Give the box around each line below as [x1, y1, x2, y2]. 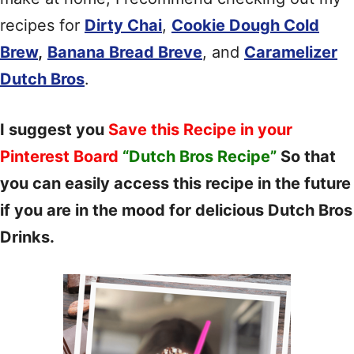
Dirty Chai [85, 16, 162, 35]
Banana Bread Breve [47, 43, 202, 62]
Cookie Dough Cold [171, 16, 319, 35]
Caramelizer [244, 43, 337, 62]
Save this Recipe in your [108, 120, 292, 139]
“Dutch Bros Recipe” [122, 147, 277, 166]
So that [277, 147, 336, 166]
